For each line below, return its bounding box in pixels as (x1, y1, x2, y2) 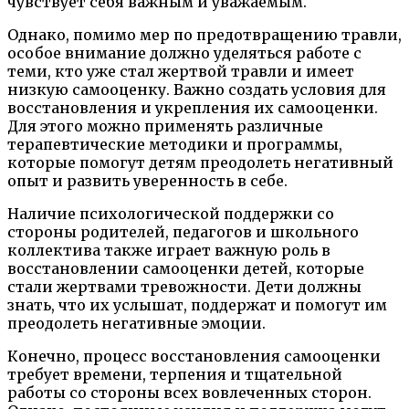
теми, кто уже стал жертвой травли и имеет (7, 62, 354, 81)
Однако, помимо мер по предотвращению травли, (7, 26, 402, 45)
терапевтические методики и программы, (7, 135, 342, 154)
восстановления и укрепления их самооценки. (7, 99, 378, 118)
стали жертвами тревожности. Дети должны (7, 278, 362, 297)
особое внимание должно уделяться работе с (7, 44, 362, 63)
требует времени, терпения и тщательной (7, 365, 342, 384)
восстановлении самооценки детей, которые (7, 259, 364, 278)
